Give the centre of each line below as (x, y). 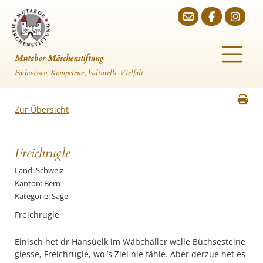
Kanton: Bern (38, 183)
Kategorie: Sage (41, 196)
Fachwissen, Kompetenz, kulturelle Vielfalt (79, 73)
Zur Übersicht (42, 109)
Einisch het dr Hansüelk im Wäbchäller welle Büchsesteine (130, 242)
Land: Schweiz (39, 170)
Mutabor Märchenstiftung (59, 58)
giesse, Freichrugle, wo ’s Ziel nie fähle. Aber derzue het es (130, 254)
